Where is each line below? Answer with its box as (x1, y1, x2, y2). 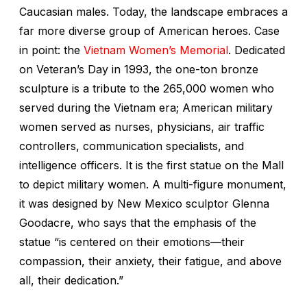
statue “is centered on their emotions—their (19, 234, 245, 249)
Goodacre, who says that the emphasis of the (19, 215, 256, 230)
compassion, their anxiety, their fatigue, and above (19, 254, 282, 268)
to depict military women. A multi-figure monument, (19, 177, 286, 191)
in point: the (19, 42, 84, 57)
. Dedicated (228, 42, 285, 57)
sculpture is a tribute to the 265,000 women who (19, 81, 274, 95)
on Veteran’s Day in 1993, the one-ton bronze (19, 62, 258, 76)
